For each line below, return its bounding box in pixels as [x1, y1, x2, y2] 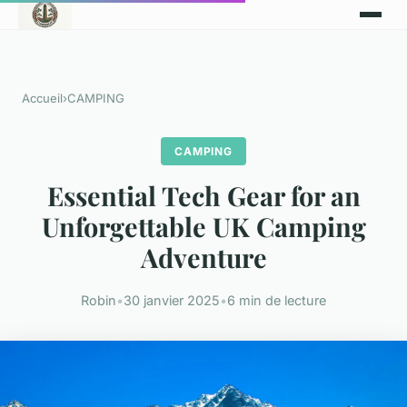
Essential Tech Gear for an [46, 178, 361, 213]
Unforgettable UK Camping [41, 209, 366, 244]
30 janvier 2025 [124, 293, 220, 309]
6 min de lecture [227, 293, 326, 309]
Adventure [140, 240, 267, 275]
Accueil [22, 91, 63, 105]
